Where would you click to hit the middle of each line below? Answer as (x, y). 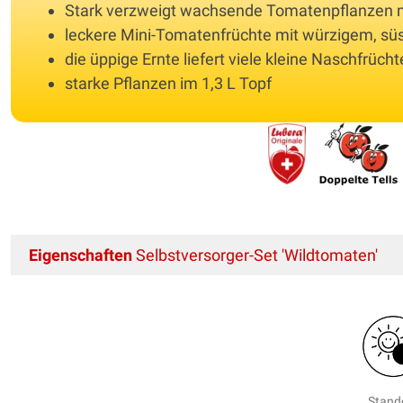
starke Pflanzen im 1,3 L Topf (168, 83)
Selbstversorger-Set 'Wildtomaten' (255, 255)
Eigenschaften (81, 255)
